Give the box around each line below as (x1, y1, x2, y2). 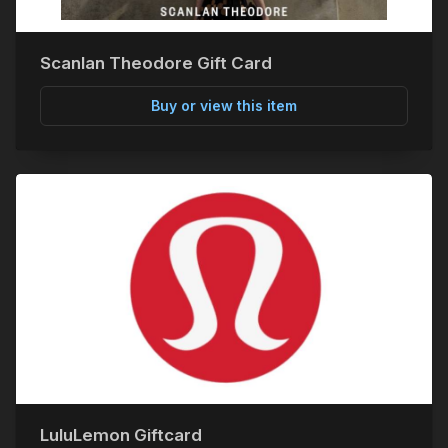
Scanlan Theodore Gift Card (40, 53, 272, 73)
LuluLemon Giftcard (40, 425, 202, 445)
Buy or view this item (151, 97, 297, 114)
